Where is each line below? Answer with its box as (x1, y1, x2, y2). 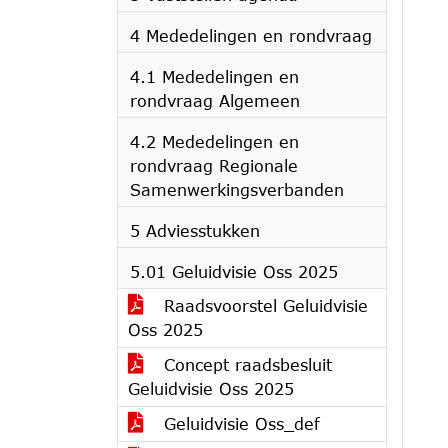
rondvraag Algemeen (130, 91, 300, 110)
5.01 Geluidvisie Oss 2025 (130, 262, 338, 281)
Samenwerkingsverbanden (130, 180, 344, 199)
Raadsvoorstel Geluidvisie (158, 296, 368, 315)
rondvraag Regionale (130, 156, 298, 175)
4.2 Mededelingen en (130, 132, 299, 151)
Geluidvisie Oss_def (158, 414, 320, 433)
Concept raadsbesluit (158, 355, 332, 374)
